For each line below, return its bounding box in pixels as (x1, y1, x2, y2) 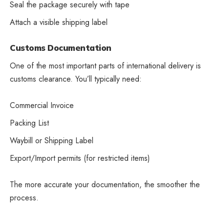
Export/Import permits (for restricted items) (10, 153, 150, 164)
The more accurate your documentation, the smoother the (10, 179, 200, 191)
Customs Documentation (10, 42, 111, 53)
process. (10, 192, 39, 204)
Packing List (10, 117, 49, 129)
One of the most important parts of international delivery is (10, 60, 201, 72)
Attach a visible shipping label (10, 16, 108, 28)
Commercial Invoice (10, 100, 74, 111)
